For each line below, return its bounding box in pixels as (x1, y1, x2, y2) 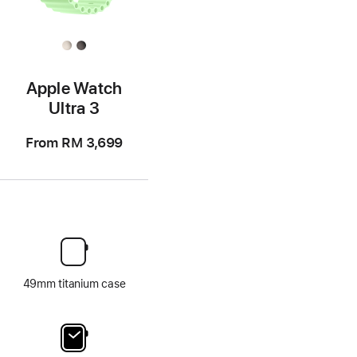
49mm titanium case (22, 277, 126, 290)
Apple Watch (25, 78, 123, 98)
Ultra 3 (49, 98, 100, 118)
